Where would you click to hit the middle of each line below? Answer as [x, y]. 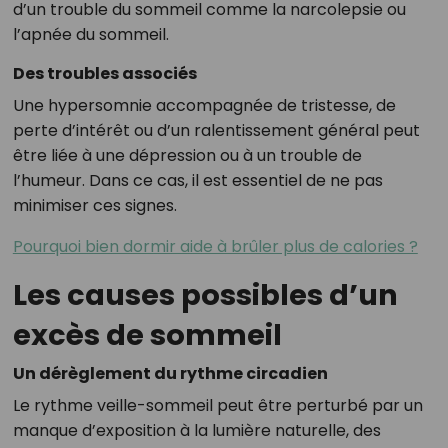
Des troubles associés [104, 74]
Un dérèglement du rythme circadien [170, 374]
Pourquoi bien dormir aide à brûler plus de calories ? [215, 247]
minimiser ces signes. [94, 206]
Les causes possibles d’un [205, 295]
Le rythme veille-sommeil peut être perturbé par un [217, 406]
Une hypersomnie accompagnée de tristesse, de [204, 106]
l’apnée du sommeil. [90, 35]
